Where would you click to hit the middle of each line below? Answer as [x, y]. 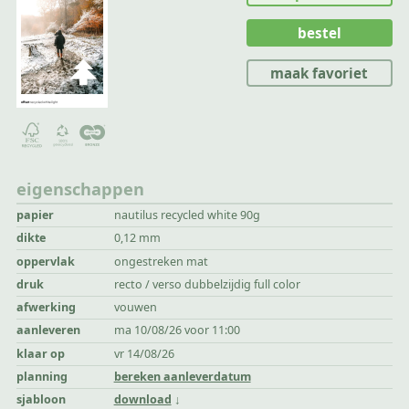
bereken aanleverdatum [182, 376]
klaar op [41, 353]
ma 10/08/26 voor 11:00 [177, 330]
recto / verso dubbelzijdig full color [207, 284]
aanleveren [49, 330]
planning [42, 376]
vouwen [135, 308]
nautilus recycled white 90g [187, 215]
